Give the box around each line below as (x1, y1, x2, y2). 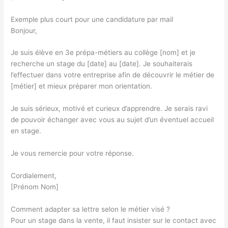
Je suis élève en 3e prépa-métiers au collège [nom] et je (11, 48, 196, 57)
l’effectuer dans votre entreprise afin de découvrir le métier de (11, 71, 215, 79)
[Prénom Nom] (11, 183, 59, 191)
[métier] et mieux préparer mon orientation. (11, 82, 153, 91)
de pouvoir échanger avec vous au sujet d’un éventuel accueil (11, 116, 214, 124)
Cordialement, (11, 172, 57, 180)
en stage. (11, 127, 42, 135)
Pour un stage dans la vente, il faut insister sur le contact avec (11, 216, 217, 224)
